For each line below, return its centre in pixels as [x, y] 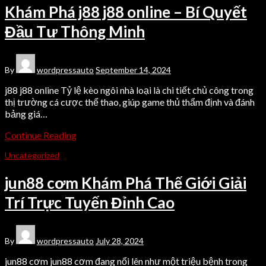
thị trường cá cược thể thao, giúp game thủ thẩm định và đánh [130, 102]
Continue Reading [41, 135]
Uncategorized [32, 156]
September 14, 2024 [133, 70]
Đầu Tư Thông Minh [75, 31]
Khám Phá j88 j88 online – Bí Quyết [126, 12]
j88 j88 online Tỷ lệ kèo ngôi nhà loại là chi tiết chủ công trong [129, 90]
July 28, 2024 [120, 241]
